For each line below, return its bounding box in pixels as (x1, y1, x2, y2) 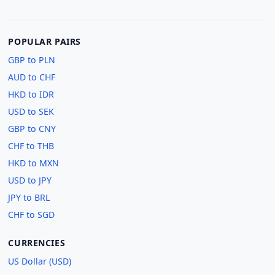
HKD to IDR (8, 88, 55, 101)
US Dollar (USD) (8, 255, 72, 268)
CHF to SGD (8, 209, 55, 221)
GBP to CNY (8, 123, 56, 135)
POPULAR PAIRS (8, 36, 81, 48)
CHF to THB (8, 140, 55, 152)
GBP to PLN (8, 54, 56, 66)
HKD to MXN (8, 157, 60, 169)
